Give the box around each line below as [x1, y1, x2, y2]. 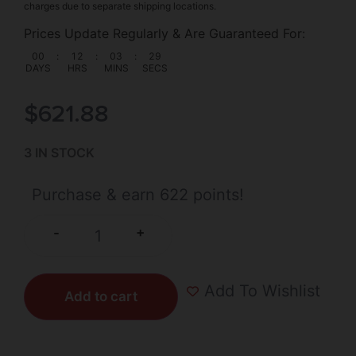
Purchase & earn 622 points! [32, 184, 244, 204]
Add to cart [64, 288, 137, 304]
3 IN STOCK [24, 145, 95, 161]
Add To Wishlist [204, 281, 320, 301]
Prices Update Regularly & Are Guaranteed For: [24, 25, 305, 42]
